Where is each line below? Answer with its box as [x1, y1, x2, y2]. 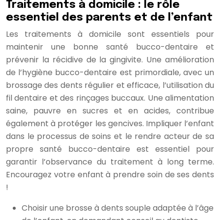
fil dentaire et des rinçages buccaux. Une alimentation [6, 92, 214, 104]
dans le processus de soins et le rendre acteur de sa [6, 130, 214, 142]
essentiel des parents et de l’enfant [6, 12, 213, 23]
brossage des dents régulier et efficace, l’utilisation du [6, 79, 214, 91]
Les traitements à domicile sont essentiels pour [6, 28, 214, 40]
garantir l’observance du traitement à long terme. [6, 156, 214, 167]
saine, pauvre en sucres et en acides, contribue [6, 105, 214, 116]
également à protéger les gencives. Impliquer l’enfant [6, 117, 214, 129]
